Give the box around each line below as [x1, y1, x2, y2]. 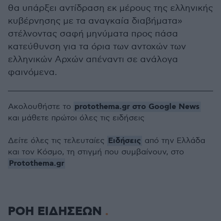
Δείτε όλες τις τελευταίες [8, 136, 107, 146]
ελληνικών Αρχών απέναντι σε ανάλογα [8, 54, 178, 65]
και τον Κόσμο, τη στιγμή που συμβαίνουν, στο [8, 147, 184, 157]
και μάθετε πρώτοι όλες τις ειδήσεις [8, 113, 145, 123]
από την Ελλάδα [142, 136, 205, 146]
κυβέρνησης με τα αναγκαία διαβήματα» [8, 16, 183, 26]
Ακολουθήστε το [8, 102, 74, 111]
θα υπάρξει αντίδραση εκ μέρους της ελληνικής [8, 3, 213, 13]
